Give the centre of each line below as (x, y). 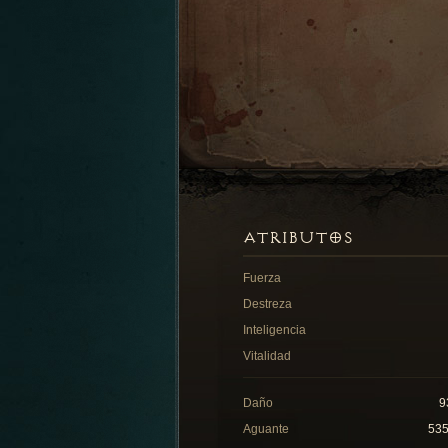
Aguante (266, 429)
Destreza (267, 304)
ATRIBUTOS (298, 238)
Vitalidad (267, 356)
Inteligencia (274, 330)
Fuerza (262, 278)
